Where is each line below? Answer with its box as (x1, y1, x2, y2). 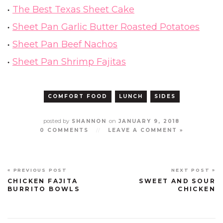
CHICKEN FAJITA (7, 177, 78, 185)
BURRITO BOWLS (7, 185, 80, 193)
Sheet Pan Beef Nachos (12, 39, 117, 50)
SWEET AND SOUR (139, 177, 216, 185)
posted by (43, 117, 69, 124)
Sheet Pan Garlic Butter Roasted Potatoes (12, 21, 200, 32)
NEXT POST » (171, 167, 216, 173)
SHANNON (69, 118, 109, 124)
